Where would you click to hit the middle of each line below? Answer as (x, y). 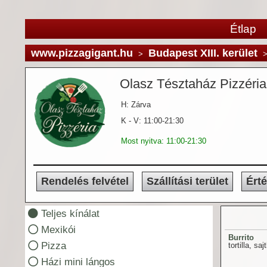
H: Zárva (136, 105)
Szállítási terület (187, 181)
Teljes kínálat (70, 213)
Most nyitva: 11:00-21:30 (164, 141)
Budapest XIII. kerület (203, 53)
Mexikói (58, 229)
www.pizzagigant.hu (82, 53)
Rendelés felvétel (85, 181)
